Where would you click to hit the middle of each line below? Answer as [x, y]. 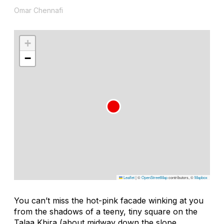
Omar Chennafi [38, 10]
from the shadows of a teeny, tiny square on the [106, 211]
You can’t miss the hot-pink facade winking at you [109, 200]
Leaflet [128, 177]
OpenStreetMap [154, 177]
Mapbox [201, 177]
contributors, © [181, 177]
